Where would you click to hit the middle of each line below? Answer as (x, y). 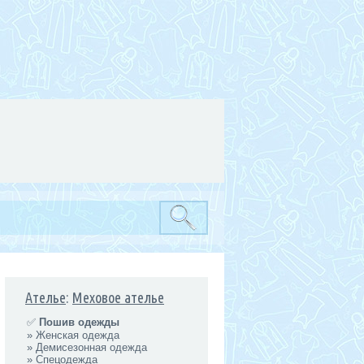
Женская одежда (78, 335)
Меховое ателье (118, 297)
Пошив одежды (79, 322)
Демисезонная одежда (91, 347)
